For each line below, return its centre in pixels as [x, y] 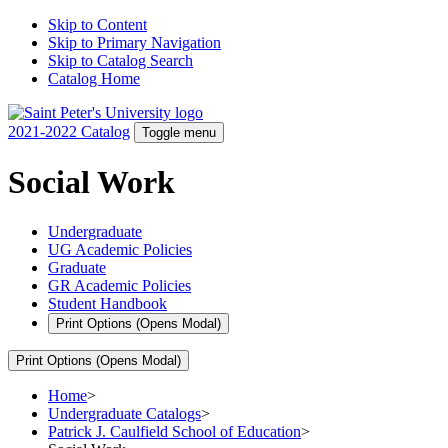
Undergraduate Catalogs [124, 413]
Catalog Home [94, 78]
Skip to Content [97, 24]
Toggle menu [179, 132]
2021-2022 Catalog [69, 131]
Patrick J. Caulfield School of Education [174, 431]
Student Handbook [107, 303]
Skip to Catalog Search [120, 60]
